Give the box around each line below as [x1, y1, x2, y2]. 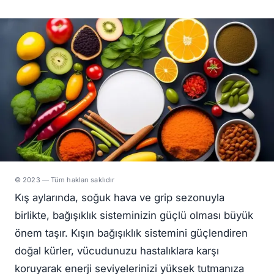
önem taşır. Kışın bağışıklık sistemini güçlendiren [15, 226, 248, 239]
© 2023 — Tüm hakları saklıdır [15, 175, 115, 184]
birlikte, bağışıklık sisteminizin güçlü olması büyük [15, 209, 253, 221]
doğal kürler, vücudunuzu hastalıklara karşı [15, 244, 219, 257]
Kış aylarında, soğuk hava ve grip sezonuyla [15, 191, 224, 204]
